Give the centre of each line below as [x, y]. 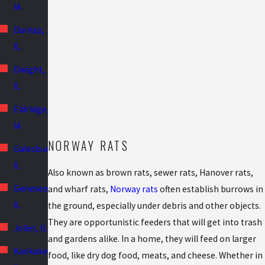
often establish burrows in [210, 189]
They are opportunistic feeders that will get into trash [155, 222]
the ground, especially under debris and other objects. [154, 205]
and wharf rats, [79, 189]
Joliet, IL [31, 228]
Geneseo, [33, 188]
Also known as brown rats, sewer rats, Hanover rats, [150, 172]
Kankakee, [35, 251]
